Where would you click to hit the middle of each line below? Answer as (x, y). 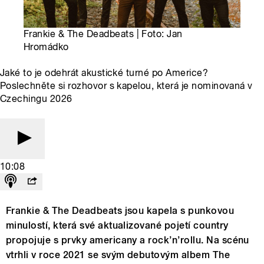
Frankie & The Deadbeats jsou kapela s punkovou (120, 211)
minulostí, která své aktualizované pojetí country (117, 226)
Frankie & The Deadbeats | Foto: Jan (103, 34)
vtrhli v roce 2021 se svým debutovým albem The (118, 255)
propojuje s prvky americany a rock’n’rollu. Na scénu (128, 240)
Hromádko (46, 47)
